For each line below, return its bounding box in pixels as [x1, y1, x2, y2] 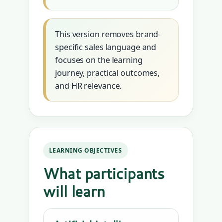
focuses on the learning [55, 55, 143, 66]
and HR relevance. [55, 80, 122, 92]
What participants [43, 163, 165, 184]
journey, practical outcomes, [55, 67, 160, 79]
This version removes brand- [55, 29, 161, 40]
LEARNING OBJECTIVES [49, 146, 122, 155]
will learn [43, 180, 106, 202]
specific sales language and [55, 42, 157, 53]
